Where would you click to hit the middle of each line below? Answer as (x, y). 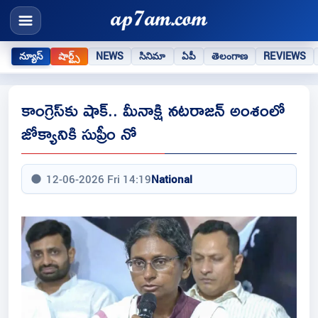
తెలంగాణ (230, 56)
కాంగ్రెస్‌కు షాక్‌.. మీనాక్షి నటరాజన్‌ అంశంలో (153, 110)
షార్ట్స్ (69, 56)
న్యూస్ (31, 56)
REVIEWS (285, 56)
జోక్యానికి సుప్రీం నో (79, 133)
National (172, 179)
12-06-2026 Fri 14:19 (99, 179)
